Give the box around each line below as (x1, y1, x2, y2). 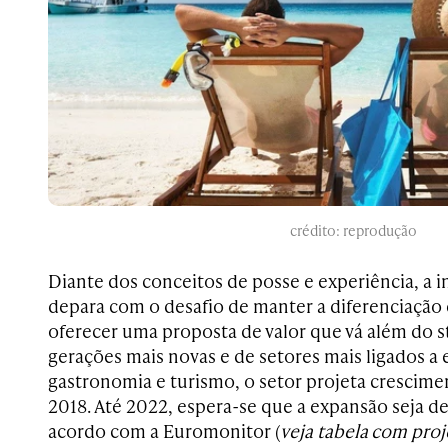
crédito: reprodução (289, 221, 417, 241)
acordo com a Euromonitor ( (48, 418, 280, 444)
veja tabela (280, 418, 368, 444)
